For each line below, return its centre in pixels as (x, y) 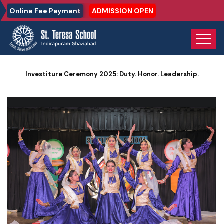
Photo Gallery (75, 41)
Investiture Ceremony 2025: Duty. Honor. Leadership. (112, 74)
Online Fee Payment (45, 11)
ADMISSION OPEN (123, 11)
